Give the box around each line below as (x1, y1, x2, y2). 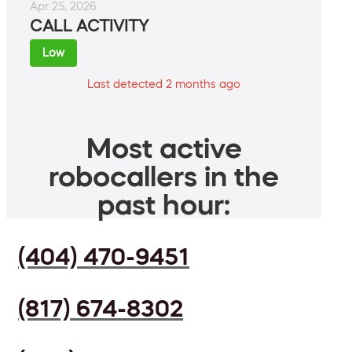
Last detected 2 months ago (87, 79, 240, 90)
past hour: (97, 190, 230, 219)
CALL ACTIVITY (30, 18, 148, 35)
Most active (86, 134, 242, 163)
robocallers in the (49, 162, 279, 191)
